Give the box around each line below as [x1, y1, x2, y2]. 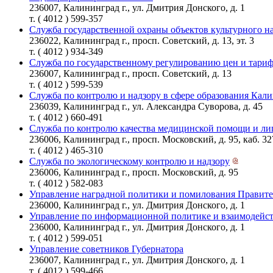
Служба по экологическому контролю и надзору [29, 155, 230, 166]
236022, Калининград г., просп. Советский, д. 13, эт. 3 [29, 35, 254, 46]
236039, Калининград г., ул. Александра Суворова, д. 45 [29, 101, 263, 112]
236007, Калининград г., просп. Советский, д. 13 [29, 68, 232, 79]
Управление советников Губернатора [29, 243, 183, 254]
